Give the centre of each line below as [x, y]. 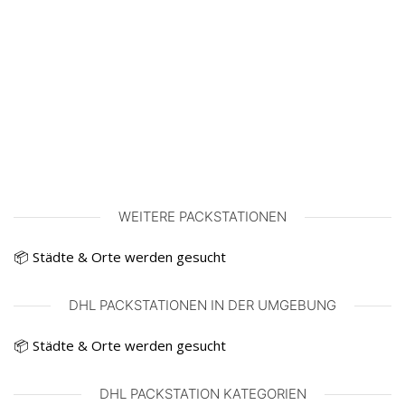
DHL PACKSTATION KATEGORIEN [202, 394]
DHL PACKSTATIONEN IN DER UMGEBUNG [202, 306]
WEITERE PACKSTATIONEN [202, 217]
